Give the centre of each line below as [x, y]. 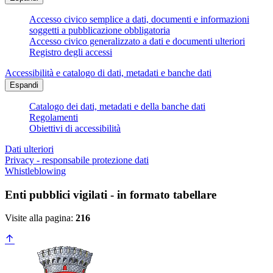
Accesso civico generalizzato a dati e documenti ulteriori [137, 41]
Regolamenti [54, 118]
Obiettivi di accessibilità [75, 129]
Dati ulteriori [29, 149]
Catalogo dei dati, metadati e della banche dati [117, 107]
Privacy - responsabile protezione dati [77, 160]
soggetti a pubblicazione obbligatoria [100, 30]
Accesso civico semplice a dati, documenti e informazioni [139, 19]
